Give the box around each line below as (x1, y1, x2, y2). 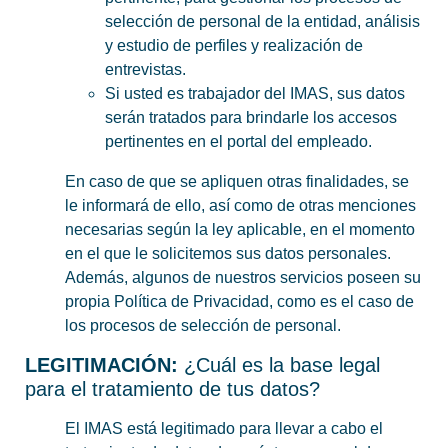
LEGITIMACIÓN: (25, 353, 184, 376)
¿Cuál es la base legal (184, 353, 380, 376)
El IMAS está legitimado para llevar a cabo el (65, 419, 383, 437)
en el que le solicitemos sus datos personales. (65, 245, 391, 263)
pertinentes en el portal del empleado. (105, 133, 372, 151)
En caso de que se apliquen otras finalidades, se (65, 173, 409, 191)
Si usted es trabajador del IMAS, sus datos (105, 85, 405, 103)
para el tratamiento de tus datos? (25, 377, 320, 400)
